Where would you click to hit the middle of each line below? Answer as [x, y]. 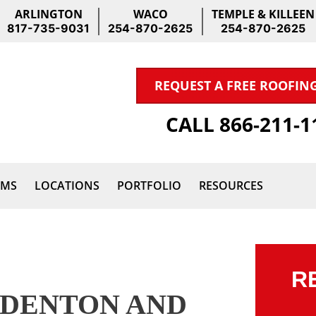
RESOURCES [231, 186]
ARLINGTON [48, 14]
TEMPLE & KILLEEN [263, 14]
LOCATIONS [67, 186]
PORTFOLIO [149, 186]
